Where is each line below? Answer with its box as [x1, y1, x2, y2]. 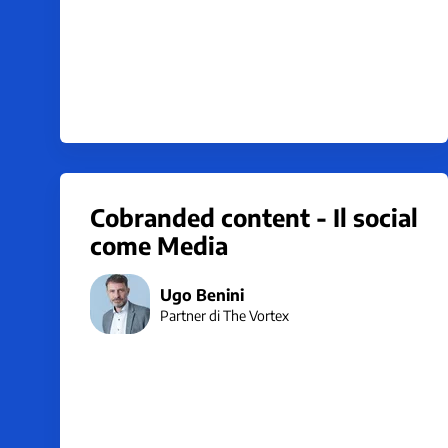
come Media [90, 230, 228, 260]
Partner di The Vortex [160, 306, 289, 324]
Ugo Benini [160, 284, 244, 305]
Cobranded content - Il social [90, 202, 418, 232]
